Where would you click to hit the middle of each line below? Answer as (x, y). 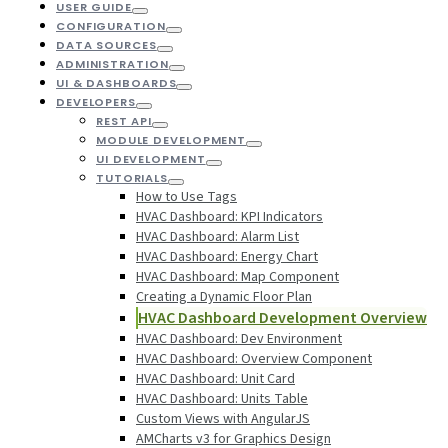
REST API (124, 120)
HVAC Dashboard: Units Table (222, 398)
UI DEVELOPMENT (151, 158)
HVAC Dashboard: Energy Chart (227, 256)
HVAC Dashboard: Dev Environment (239, 338)
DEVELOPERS (96, 101)
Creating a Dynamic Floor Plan (224, 296)
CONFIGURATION (111, 25)
